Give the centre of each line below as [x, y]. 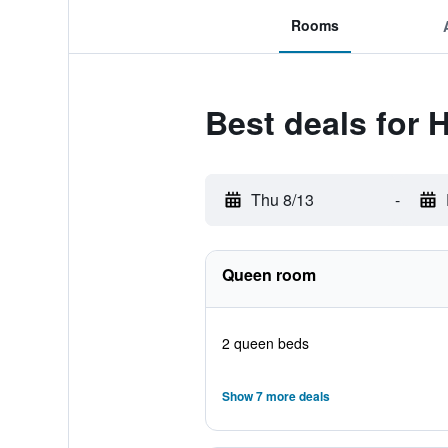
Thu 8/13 [282, 199]
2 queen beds [265, 343]
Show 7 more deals [275, 396]
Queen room [268, 274]
